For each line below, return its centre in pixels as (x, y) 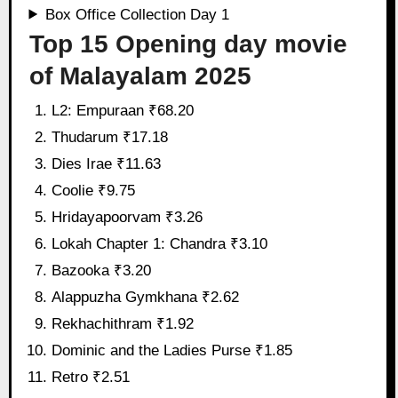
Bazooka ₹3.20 (102, 270)
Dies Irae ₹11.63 (107, 163)
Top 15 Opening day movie (188, 44)
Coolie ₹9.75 (94, 190)
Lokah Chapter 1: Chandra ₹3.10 (160, 243)
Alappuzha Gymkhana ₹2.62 (146, 297)
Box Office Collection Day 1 (137, 14)
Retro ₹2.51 (91, 377)
